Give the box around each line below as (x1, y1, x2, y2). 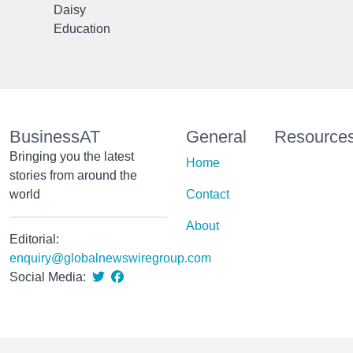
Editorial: (9, 232, 59, 246)
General (186, 127, 247, 147)
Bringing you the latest (9, 150, 134, 163)
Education (54, 22, 110, 35)
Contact (186, 188, 229, 201)
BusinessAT (9, 127, 100, 147)
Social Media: (9, 270, 89, 284)
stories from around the (9, 169, 137, 182)
